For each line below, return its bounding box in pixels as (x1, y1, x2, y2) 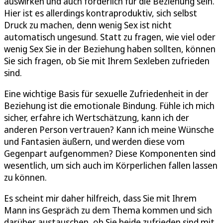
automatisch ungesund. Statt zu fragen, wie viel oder (4, 30, 216, 43)
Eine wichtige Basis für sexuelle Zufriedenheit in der (4, 87, 209, 100)
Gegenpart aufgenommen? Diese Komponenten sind (4, 147, 216, 159)
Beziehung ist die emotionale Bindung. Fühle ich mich (4, 99, 215, 111)
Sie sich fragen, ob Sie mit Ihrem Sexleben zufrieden (4, 54, 210, 67)
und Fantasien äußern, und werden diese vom (4, 135, 185, 147)
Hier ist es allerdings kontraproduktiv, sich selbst (4, 6, 197, 19)
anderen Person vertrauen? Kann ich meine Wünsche (4, 123, 214, 135)
